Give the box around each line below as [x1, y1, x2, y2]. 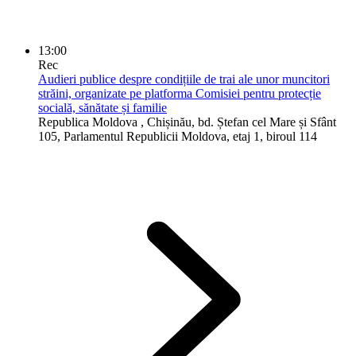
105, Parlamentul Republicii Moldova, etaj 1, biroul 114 [38, 129, 317, 143]
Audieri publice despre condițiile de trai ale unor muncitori [38, 72, 330, 86]
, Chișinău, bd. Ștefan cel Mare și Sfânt [141, 114, 336, 129]
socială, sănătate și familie [38, 100, 167, 114]
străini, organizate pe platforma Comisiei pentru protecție [38, 86, 321, 100]
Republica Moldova [38, 114, 137, 129]
